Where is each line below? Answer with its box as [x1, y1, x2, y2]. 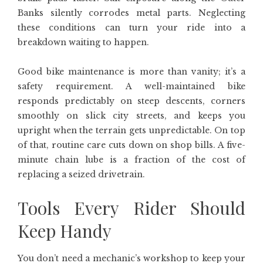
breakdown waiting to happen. [18, 37, 149, 48]
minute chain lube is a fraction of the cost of [18, 154, 245, 165]
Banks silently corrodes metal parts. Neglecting [18, 8, 245, 18]
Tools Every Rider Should [18, 196, 245, 220]
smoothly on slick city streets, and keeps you [18, 110, 245, 121]
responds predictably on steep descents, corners [18, 96, 245, 106]
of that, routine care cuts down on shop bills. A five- [18, 140, 245, 150]
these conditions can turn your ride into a [18, 22, 245, 33]
